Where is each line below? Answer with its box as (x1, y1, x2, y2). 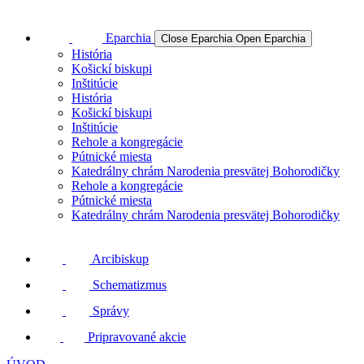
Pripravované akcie (88, 330, 186, 344)
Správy (93, 304, 129, 318)
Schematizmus (93, 278, 167, 292)
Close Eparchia (161, 32, 232, 45)
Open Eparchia (236, 32, 305, 45)
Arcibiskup (92, 252, 149, 266)
